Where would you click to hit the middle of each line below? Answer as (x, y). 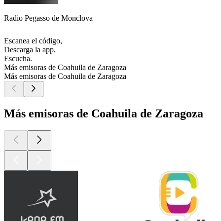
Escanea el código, (33, 41)
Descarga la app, (30, 50)
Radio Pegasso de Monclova (48, 18)
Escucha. (18, 59)
